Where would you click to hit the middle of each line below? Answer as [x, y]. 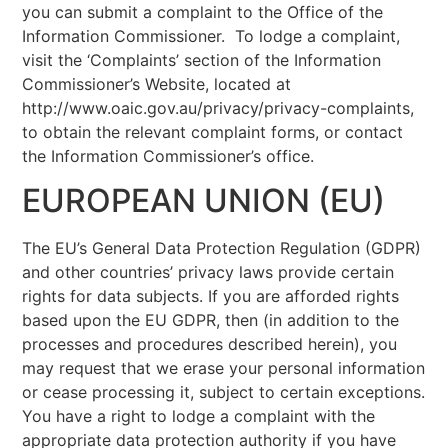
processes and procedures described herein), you [210, 344]
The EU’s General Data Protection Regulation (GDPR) [222, 248]
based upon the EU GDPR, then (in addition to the [211, 320]
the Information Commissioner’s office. [168, 155]
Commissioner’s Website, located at [157, 83]
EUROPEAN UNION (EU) [204, 200]
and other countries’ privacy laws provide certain [208, 272]
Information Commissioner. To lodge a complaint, [211, 35]
